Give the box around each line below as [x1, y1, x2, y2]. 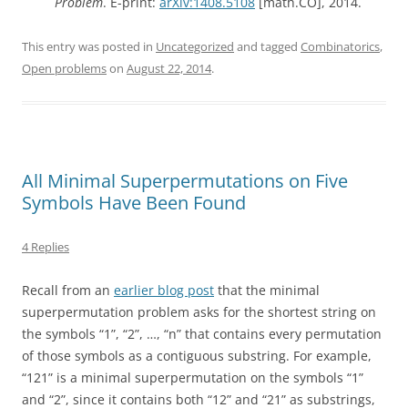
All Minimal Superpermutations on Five [22, 168, 348, 193]
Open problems [22, 60, 107, 76]
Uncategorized [156, 38, 234, 55]
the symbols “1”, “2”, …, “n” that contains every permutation [22, 325, 382, 342]
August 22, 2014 [127, 60, 211, 76]
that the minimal [214, 281, 320, 299]
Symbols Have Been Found [22, 190, 246, 215]
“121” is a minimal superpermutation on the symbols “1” [22, 369, 363, 386]
